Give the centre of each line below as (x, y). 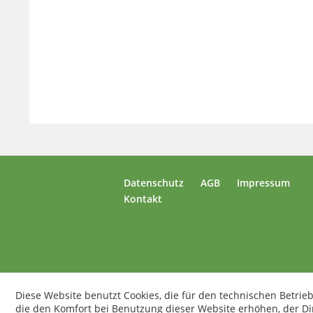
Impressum (263, 183)
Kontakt (143, 199)
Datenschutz (154, 183)
